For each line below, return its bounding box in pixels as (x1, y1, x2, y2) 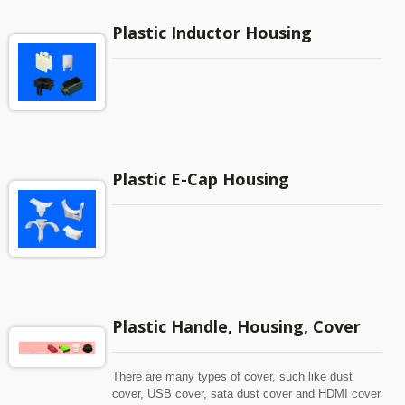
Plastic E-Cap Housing (111, 168, 289, 191)
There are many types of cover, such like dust (111, 369, 353, 383)
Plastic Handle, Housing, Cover (111, 315, 361, 337)
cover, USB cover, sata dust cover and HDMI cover (111, 386, 381, 400)
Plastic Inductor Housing (111, 22, 312, 44)
